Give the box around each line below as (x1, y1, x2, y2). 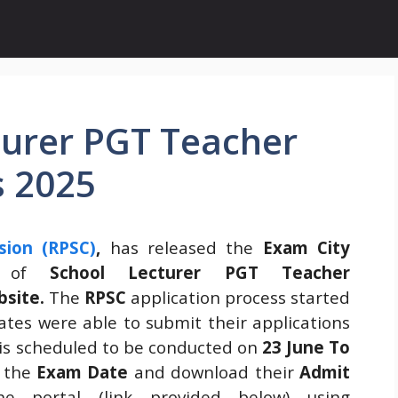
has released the (100, 236, 263, 259)
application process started (125, 286, 351, 308)
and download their (128, 361, 300, 383)
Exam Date (36, 361, 129, 383)
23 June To (261, 336, 351, 358)
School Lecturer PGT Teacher (49, 261, 350, 283)
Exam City (262, 236, 351, 259)
